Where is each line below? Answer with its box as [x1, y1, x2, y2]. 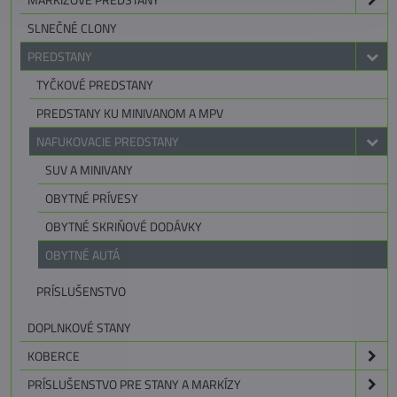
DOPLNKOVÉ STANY [27, 318, 131, 338]
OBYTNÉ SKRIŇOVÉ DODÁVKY [45, 217, 202, 237]
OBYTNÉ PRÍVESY [45, 189, 138, 208]
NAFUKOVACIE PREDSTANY [36, 132, 179, 152]
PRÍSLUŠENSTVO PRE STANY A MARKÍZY [27, 375, 241, 394]
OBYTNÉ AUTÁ [45, 245, 120, 265]
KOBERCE [27, 346, 80, 366]
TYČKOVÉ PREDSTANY [36, 75, 153, 95]
